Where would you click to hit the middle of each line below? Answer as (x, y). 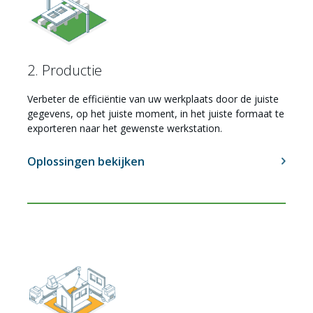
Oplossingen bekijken (86, 162)
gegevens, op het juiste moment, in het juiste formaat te (155, 114)
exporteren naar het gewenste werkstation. (124, 129)
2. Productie (64, 71)
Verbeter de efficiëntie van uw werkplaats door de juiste (153, 99)
